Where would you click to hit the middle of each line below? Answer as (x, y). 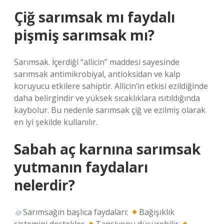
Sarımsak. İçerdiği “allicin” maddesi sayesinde (97, 62)
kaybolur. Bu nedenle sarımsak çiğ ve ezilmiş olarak (110, 110)
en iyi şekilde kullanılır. (56, 122)
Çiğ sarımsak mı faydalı (94, 17)
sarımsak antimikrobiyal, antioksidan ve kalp (97, 74)
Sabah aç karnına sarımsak (107, 149)
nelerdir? (44, 185)
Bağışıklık (157, 212)
